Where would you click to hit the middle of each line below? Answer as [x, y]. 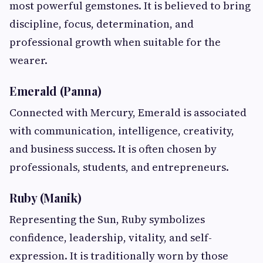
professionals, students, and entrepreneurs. [119, 167]
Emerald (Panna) [55, 91]
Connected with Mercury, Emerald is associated [128, 113]
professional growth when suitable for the [115, 42]
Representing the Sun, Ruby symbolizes [107, 220]
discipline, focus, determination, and [102, 24]
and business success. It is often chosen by [113, 149]
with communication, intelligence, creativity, [122, 131]
